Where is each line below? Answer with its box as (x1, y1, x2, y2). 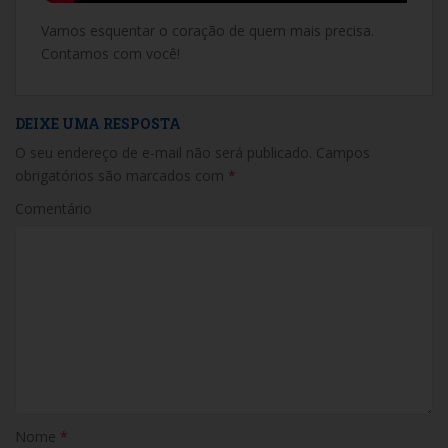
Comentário (15, 199, 92, 218)
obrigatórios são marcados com (15, 166, 228, 185)
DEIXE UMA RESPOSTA (15, 114, 181, 133)
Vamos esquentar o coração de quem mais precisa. (41, 21, 374, 40)
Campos (312, 143, 370, 162)
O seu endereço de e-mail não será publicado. (15, 143, 312, 162)
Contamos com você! (41, 44, 180, 63)
